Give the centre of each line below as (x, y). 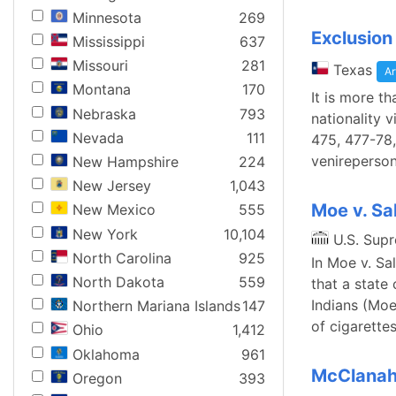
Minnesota (107, 17)
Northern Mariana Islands (156, 306)
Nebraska (104, 114)
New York (105, 234)
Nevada (98, 137)
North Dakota (118, 282)
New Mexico (114, 210)
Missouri (100, 66)
